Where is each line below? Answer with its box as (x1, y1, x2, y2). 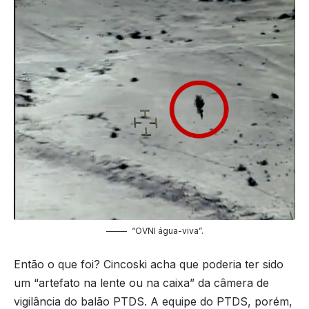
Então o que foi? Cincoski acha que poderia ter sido (14, 257, 283, 272)
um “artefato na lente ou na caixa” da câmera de (14, 276, 269, 290)
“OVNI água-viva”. (131, 225, 203, 236)
